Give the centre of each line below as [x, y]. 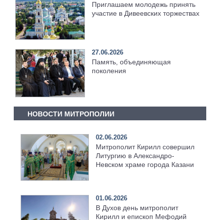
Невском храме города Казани [145, 165]
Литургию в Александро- [135, 156]
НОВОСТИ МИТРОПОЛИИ [71, 114]
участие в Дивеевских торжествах [146, 13]
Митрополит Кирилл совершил [145, 147]
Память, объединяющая [132, 62]
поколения [109, 70]
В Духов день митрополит [137, 208]
